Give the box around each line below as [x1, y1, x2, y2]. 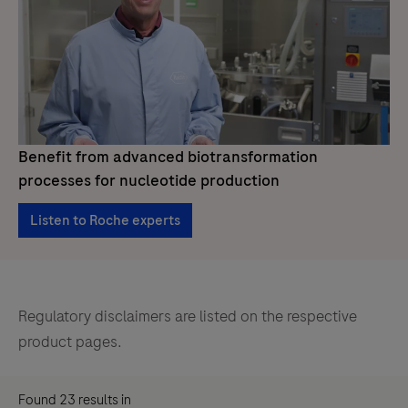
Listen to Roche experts [30, 209, 180, 230]
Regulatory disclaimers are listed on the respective [18, 304, 357, 327]
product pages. [18, 330, 122, 352]
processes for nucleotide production [18, 168, 280, 191]
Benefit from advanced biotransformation [18, 145, 318, 168]
